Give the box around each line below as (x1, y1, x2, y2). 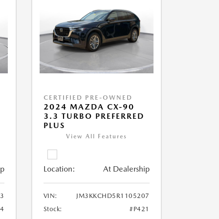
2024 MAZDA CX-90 (43, 102, 134, 112)
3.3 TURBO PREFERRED (43, 111, 144, 121)
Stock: (43, 205, 63, 213)
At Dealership (103, 164, 150, 174)
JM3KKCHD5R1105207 (76, 192, 150, 200)
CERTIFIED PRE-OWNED (43, 94, 132, 102)
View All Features (66, 133, 127, 140)
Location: (43, 164, 75, 174)
